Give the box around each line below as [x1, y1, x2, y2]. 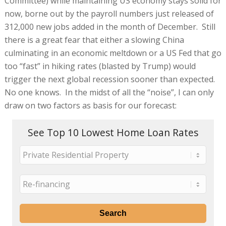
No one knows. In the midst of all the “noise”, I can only [4, 86, 214, 98]
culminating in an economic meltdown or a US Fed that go [4, 47, 221, 59]
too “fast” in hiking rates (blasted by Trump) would [4, 60, 196, 72]
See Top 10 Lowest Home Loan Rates [27, 125, 198, 139]
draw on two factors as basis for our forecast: [4, 99, 177, 111]
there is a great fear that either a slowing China [4, 34, 184, 45]
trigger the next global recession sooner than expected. [4, 73, 217, 85]
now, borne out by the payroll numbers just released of [4, 8, 214, 19]
